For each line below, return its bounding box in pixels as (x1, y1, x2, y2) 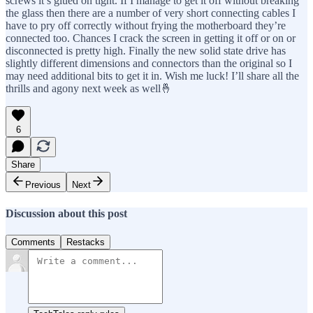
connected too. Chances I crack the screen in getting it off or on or (6, 32, 296, 45)
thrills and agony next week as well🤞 (6, 82, 172, 95)
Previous (25, 180, 61, 191)
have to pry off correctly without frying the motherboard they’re (6, 20, 286, 32)
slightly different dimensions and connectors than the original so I (6, 57, 292, 70)
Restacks (66, 236, 105, 247)
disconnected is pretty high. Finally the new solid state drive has (6, 45, 286, 57)
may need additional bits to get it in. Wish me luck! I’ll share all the (6, 70, 299, 82)
